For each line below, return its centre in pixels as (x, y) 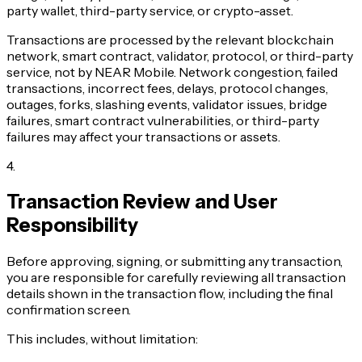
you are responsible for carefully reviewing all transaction (176, 278)
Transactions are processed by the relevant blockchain (170, 40)
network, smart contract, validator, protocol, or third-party (180, 56)
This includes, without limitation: (102, 339)
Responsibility (72, 225)
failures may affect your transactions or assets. (143, 137)
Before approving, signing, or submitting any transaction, (175, 261)
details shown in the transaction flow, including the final (170, 294)
